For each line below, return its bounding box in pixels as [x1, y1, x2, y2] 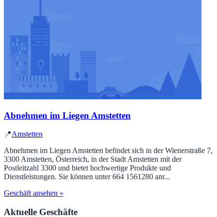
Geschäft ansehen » [4, 189, 63, 198]
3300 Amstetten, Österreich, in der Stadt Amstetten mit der [4, 155, 182, 164]
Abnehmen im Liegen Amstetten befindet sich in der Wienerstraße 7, [4, 146, 213, 155]
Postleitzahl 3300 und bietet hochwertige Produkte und [4, 164, 171, 172]
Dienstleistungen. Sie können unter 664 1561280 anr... [4, 172, 170, 181]
